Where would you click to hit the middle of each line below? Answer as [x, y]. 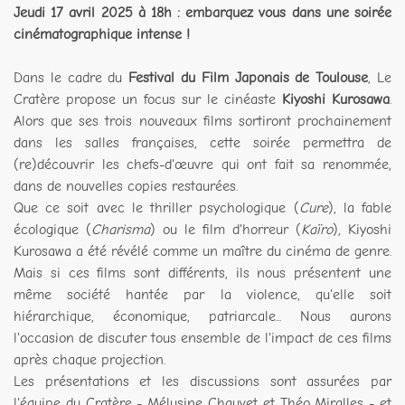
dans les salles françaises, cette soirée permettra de [202, 142]
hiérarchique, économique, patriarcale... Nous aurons [202, 316]
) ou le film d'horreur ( [226, 229]
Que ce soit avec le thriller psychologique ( [156, 207]
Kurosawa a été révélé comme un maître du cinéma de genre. [202, 251]
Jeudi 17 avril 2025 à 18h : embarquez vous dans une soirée [202, 12]
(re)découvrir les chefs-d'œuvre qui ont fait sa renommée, [202, 164]
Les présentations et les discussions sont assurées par [202, 381]
